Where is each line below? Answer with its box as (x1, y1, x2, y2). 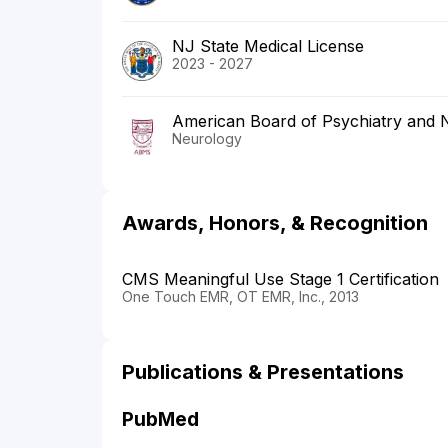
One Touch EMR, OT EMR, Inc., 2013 (122, 287, 359, 305)
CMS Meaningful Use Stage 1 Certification (122, 268, 439, 289)
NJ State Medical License (172, 35, 364, 56)
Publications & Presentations (122, 359, 404, 384)
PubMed (122, 407, 199, 431)
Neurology (172, 129, 242, 147)
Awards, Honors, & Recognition (122, 210, 428, 235)
